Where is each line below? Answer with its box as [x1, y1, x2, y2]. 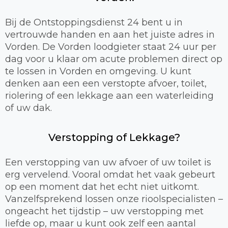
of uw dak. [5, 102, 52, 113]
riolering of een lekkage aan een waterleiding [5, 90, 214, 101]
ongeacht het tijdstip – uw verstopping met [5, 205, 204, 217]
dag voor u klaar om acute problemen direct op [5, 53, 222, 65]
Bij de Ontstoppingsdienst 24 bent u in [5, 16, 183, 28]
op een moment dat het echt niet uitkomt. [5, 181, 199, 192]
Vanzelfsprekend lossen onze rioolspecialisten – [5, 193, 223, 205]
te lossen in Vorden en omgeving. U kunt [5, 65, 191, 77]
